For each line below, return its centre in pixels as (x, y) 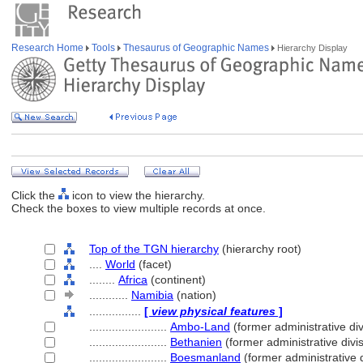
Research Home (49, 48)
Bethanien (196, 342)
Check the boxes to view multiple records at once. (139, 208)
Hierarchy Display (311, 48)
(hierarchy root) (260, 249)
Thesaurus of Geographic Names (196, 48)
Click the (35, 195)
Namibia (152, 295)
